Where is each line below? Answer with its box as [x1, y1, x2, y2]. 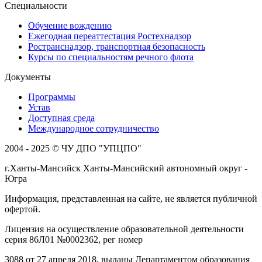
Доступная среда [28, 112, 95, 123]
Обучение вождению [28, 20, 112, 30]
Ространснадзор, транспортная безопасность [28, 41, 205, 51]
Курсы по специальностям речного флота [28, 51, 194, 62]
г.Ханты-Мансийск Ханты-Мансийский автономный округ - [5, 163, 247, 173]
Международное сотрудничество [28, 123, 159, 133]
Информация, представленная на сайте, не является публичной [5, 193, 257, 204]
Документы [5, 71, 51, 82]
